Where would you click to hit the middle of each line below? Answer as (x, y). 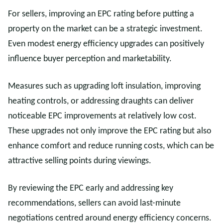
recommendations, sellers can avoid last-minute (94, 203)
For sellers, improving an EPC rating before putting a (101, 14)
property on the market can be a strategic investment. (105, 29)
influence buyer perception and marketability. (90, 59)
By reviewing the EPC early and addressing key (91, 188)
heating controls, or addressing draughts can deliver (101, 101)
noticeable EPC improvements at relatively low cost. (102, 116)
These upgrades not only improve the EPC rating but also (110, 131)
